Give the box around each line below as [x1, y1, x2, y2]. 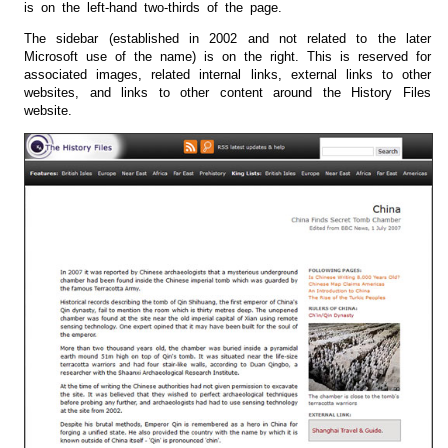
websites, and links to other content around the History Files [24, 85, 431, 100]
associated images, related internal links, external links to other [24, 67, 431, 82]
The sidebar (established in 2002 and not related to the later [24, 31, 431, 46]
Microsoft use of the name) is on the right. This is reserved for [24, 49, 431, 64]
